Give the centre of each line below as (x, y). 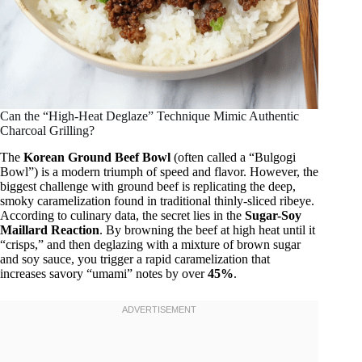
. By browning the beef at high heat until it (207, 230)
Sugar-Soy (273, 216)
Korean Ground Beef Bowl (97, 158)
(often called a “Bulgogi (233, 158)
